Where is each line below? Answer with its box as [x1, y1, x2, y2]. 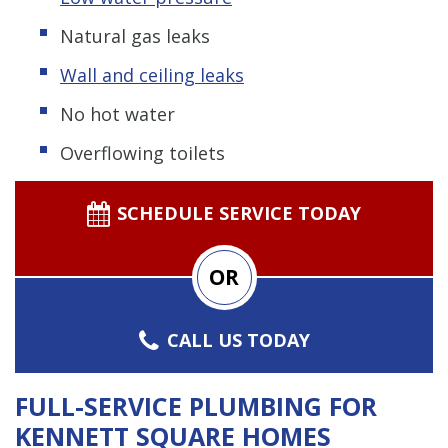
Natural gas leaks [60, 23, 210, 48]
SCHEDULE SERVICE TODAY [116, 200, 361, 225]
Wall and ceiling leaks [60, 62, 244, 87]
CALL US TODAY [167, 327, 311, 352]
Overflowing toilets [60, 140, 225, 165]
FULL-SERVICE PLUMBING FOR [15, 388, 377, 423]
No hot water [60, 101, 175, 126]
